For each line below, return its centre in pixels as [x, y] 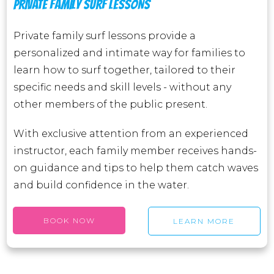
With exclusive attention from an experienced [131, 134]
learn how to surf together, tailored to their [124, 70]
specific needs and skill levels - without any [122, 87]
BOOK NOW [69, 220]
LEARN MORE [204, 221]
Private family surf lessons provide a [105, 36]
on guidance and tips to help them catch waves [136, 168]
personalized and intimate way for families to [129, 53]
